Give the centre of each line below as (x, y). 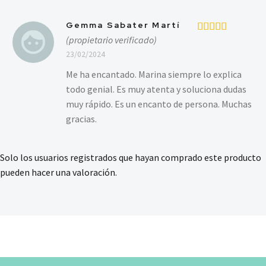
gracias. (81, 119)
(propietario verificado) (111, 40)
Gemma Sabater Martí (123, 25)
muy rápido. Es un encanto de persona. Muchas (159, 104)
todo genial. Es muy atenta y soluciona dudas (156, 89)
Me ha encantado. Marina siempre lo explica (154, 75)
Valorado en (222, 42)
